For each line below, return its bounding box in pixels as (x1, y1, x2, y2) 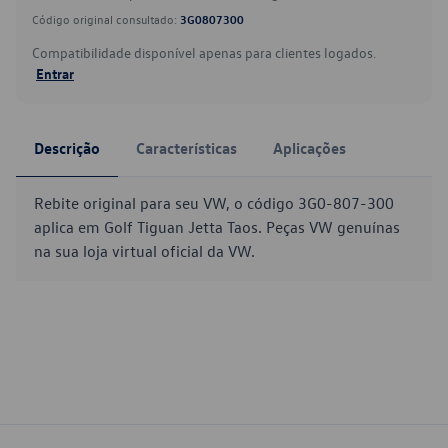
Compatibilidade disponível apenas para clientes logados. (32, 43, 376, 62)
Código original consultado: (32, 11, 180, 27)
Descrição (34, 138, 100, 158)
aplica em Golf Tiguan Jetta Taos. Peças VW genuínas (34, 217, 400, 237)
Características (136, 138, 237, 158)
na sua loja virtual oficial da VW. (34, 241, 255, 261)
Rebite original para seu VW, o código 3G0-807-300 (34, 193, 394, 213)
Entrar (36, 64, 74, 82)
